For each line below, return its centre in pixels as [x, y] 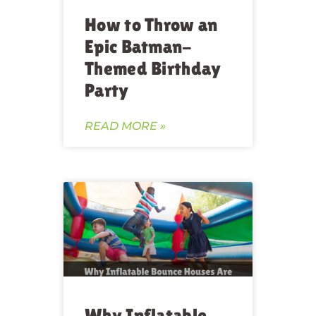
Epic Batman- [139, 46]
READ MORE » [125, 126]
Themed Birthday [153, 68]
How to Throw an [151, 24]
